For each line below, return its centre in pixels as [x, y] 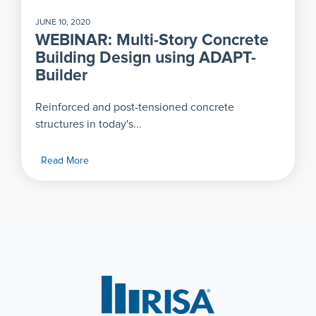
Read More [65, 161]
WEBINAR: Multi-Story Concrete [152, 41]
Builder [61, 76]
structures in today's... [89, 124]
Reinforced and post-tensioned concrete [135, 108]
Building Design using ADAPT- [146, 59]
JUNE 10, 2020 [63, 23]
